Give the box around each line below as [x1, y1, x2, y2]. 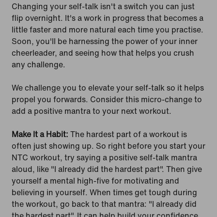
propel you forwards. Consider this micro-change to [12, 93, 202, 105]
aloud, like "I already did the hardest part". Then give [12, 163, 202, 175]
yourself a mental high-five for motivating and [12, 174, 179, 186]
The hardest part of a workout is [68, 128, 187, 140]
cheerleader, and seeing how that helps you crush [12, 46, 194, 59]
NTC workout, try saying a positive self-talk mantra [12, 151, 197, 163]
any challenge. [12, 58, 65, 70]
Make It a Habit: [12, 128, 68, 140]
